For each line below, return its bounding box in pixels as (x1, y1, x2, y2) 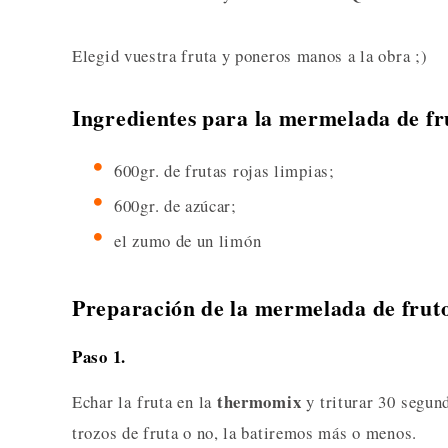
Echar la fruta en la (72, 390, 217, 414)
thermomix (216, 389, 302, 415)
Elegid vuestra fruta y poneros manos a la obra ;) (72, 44, 428, 68)
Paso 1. (72, 344, 126, 370)
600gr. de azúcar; (114, 194, 237, 218)
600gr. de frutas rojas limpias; (114, 159, 335, 183)
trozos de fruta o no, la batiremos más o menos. (72, 421, 417, 445)
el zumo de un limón (114, 229, 262, 253)
